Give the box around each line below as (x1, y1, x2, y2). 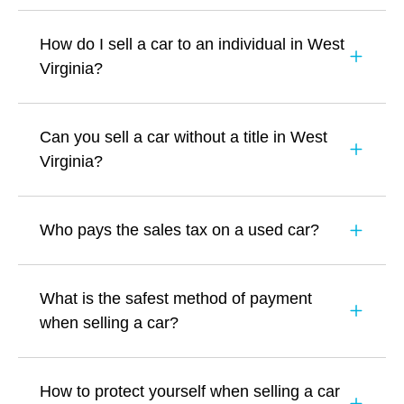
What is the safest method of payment (40, 289, 312, 308)
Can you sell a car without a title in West (40, 127, 327, 146)
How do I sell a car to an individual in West (40, 34, 344, 53)
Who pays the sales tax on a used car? (40, 220, 319, 239)
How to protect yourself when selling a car (40, 381, 340, 400)
